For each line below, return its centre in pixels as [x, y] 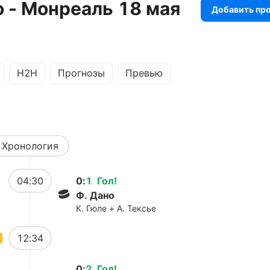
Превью [144, 73]
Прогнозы [81, 73]
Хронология [30, 146]
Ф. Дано [95, 195]
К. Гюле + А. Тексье [116, 208]
